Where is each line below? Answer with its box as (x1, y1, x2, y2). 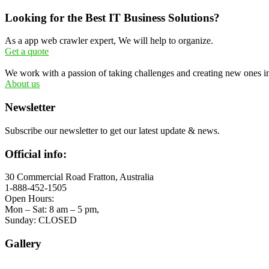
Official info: (5, 147, 67, 160)
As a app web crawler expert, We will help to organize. (5, 35, 213, 46)
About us (5, 79, 40, 89)
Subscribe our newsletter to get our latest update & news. (5, 125, 220, 136)
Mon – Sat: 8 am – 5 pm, (5, 204, 99, 215)
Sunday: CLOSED (5, 215, 77, 226)
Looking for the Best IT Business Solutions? (5, 11, 220, 24)
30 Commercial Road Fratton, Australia (5, 172, 154, 183)
